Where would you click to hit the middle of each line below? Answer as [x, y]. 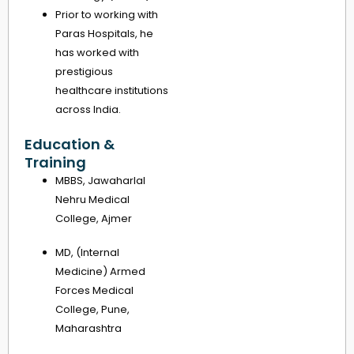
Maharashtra [88, 329]
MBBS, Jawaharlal [100, 180]
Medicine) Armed [100, 272]
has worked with [97, 53]
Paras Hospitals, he [104, 34]
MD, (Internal [87, 253]
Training [55, 162]
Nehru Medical [92, 199]
